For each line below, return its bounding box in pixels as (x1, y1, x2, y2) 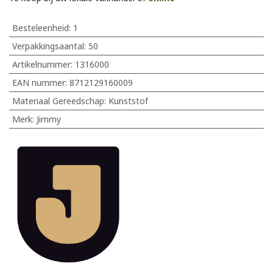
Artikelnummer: (12, 58, 75, 70)
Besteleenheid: (12, 21, 73, 34)
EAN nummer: (12, 76, 69, 88)
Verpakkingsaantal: (12, 40, 88, 52)
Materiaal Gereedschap (12, 94, 104, 107)
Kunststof (108, 94, 148, 107)
